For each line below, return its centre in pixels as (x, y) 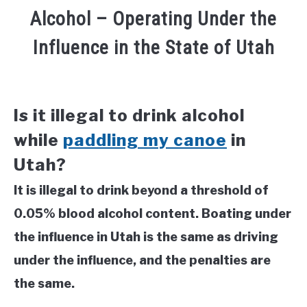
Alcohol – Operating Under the (153, 19)
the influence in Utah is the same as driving (146, 237)
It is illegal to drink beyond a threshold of (141, 191)
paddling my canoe (145, 140)
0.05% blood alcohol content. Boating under (152, 214)
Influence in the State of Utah (153, 48)
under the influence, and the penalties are (142, 260)
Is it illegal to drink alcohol (129, 116)
